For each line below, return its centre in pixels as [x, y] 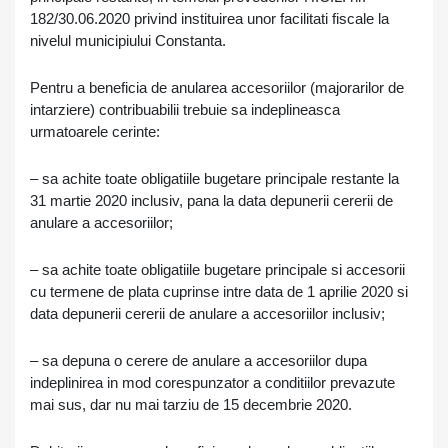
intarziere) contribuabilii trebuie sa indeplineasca [185, 109]
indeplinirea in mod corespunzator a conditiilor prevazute [212, 382]
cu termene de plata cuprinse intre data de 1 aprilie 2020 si [219, 291]
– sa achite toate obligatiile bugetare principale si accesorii [217, 269]
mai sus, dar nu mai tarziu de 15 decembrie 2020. [191, 404]
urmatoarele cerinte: [95, 131]
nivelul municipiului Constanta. [128, 40]
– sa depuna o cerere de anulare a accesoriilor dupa [198, 360]
